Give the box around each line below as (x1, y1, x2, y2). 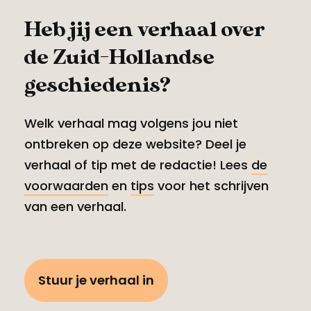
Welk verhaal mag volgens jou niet (24, 114, 238, 132)
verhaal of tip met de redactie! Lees (24, 155, 251, 174)
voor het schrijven (154, 176, 269, 194)
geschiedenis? (24, 72, 171, 98)
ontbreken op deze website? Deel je (24, 135, 246, 153)
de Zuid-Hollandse (24, 44, 215, 70)
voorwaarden (24, 176, 108, 194)
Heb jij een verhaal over (24, 17, 265, 42)
